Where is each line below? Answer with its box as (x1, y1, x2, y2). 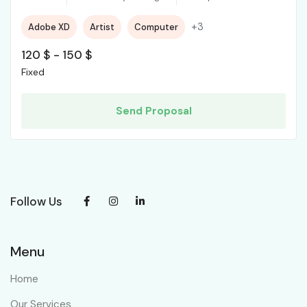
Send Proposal (115, 103, 192, 118)
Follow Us (10, 193, 62, 209)
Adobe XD (28, 21, 70, 34)
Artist (90, 21, 114, 34)
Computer (134, 21, 178, 34)
